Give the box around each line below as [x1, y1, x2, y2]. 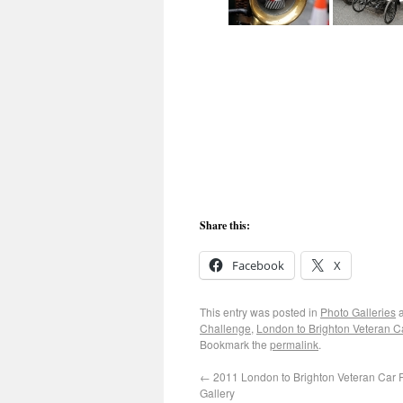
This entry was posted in [200, 303, 320, 319]
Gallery [200, 384, 235, 400]
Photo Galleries [320, 303, 396, 319]
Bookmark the [200, 336, 270, 352]
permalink [270, 336, 318, 352]
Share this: [200, 217, 250, 233]
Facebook [232, 256, 284, 273]
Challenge [200, 319, 251, 336]
